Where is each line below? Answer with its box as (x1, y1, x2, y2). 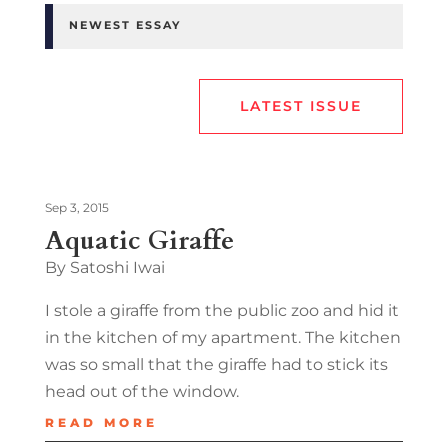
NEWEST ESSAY (68, 17, 181, 32)
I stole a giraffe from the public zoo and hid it (44, 300, 399, 320)
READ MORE (44, 414, 158, 430)
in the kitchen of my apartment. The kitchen (44, 327, 401, 347)
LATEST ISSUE (240, 96, 363, 115)
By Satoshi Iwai (44, 257, 165, 277)
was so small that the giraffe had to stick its (44, 354, 388, 374)
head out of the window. (44, 381, 239, 401)
